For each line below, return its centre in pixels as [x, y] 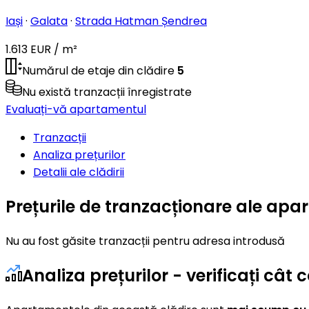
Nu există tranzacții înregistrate [107, 92]
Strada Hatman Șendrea [141, 21]
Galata [49, 21]
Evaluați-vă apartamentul [76, 109]
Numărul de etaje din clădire [98, 70]
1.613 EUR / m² [41, 49]
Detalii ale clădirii [79, 172]
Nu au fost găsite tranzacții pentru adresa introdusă [145, 241]
